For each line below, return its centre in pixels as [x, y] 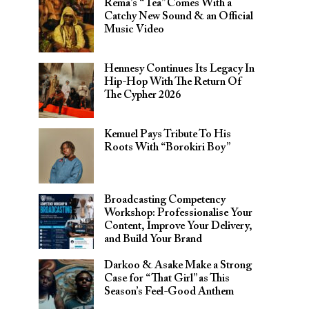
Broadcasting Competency [165, 200]
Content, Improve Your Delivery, [178, 226]
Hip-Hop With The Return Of [173, 82]
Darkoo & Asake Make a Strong [178, 266]
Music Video [134, 30]
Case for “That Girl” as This [167, 279]
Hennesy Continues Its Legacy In [179, 69]
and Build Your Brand [153, 239]
